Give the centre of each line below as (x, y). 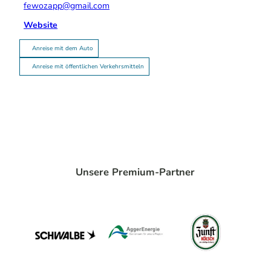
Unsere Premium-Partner (135, 172)
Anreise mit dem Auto (63, 49)
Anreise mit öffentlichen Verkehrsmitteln (88, 67)
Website (41, 25)
